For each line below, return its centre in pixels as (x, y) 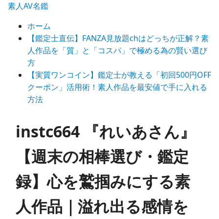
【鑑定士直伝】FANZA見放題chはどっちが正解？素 (118, 38)
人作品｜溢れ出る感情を (102, 206)
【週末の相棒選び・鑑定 (102, 156)
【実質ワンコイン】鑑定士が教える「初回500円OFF (119, 75)
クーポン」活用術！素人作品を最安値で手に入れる (117, 87)
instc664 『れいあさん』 (106, 131)
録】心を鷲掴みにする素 (103, 181)
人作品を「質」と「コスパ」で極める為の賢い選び (117, 50)
